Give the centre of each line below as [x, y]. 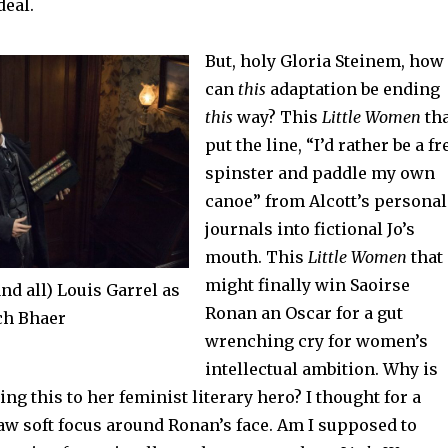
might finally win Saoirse [307, 284]
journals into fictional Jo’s [309, 228]
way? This [279, 116]
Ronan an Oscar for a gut [303, 312]
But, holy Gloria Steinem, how [324, 60]
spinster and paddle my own [319, 172]
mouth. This [256, 256]
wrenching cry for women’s [316, 340]
